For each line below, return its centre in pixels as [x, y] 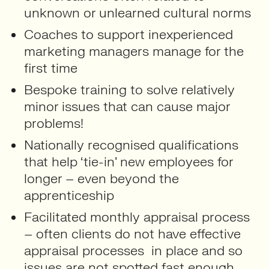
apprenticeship [69, 195]
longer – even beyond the [101, 179]
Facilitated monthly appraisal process [137, 217]
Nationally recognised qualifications [131, 145]
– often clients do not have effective [132, 234]
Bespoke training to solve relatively [129, 90]
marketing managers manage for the [134, 51]
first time [51, 68]
